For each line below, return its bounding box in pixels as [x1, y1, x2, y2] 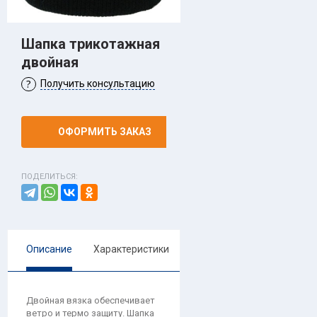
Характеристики [93, 243, 169, 255]
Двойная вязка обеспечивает [26, 295, 155, 306]
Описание [26, 243, 72, 255]
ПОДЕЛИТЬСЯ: [21, 172, 78, 181]
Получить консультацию [40, 78, 155, 89]
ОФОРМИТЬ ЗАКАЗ [58, 126, 151, 137]
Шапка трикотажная [21, 35, 160, 52]
